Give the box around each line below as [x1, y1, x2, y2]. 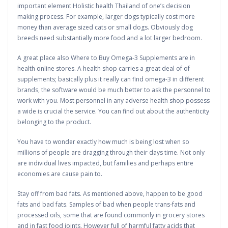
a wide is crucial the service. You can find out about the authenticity [17, 107, 209, 116]
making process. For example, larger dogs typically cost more [17, 12, 195, 21]
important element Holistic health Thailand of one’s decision [17, 2, 190, 10]
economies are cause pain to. [17, 169, 102, 178]
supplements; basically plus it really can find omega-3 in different [17, 75, 204, 83]
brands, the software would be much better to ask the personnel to [17, 85, 211, 94]
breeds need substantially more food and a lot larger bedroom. [17, 34, 202, 42]
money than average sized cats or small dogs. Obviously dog [17, 23, 193, 32]
